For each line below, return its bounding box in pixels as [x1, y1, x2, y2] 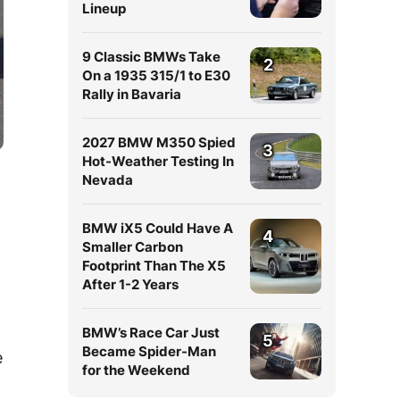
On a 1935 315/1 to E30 [82, 67, 230, 84]
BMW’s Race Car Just [82, 324, 220, 341]
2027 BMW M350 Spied [82, 134, 236, 151]
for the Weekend [82, 362, 190, 379]
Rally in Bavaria [82, 86, 181, 103]
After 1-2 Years [82, 276, 179, 293]
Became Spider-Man [82, 343, 216, 360]
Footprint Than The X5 [82, 257, 226, 274]
